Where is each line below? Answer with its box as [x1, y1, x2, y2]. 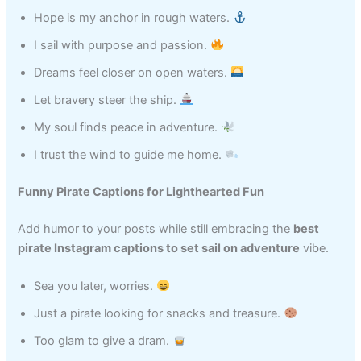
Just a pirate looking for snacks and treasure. [34, 305, 284, 321]
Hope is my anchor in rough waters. [34, 10, 234, 25]
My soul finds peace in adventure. [34, 119, 222, 135]
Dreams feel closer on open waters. [34, 64, 231, 80]
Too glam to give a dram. [34, 333, 173, 348]
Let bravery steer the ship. [34, 92, 180, 107]
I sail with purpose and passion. [34, 37, 211, 52]
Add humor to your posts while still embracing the [18, 221, 294, 236]
